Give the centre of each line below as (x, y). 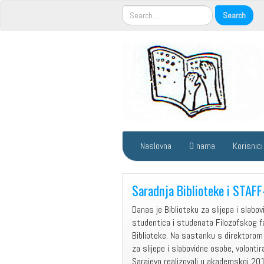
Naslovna (156, 146)
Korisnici (248, 146)
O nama (202, 146)
